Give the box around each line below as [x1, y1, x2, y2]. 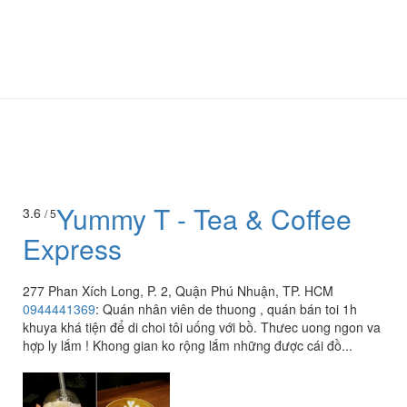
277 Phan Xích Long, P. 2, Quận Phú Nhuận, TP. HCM [23, 282, 333, 301]
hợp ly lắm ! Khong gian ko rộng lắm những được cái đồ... [23, 336, 352, 355]
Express [23, 229, 122, 269]
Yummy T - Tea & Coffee [56, 199, 352, 239]
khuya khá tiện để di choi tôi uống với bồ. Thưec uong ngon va [23, 318, 381, 337]
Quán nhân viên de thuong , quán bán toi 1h [103, 300, 357, 319]
